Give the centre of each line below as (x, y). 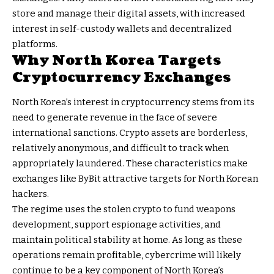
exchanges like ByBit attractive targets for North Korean (135, 178)
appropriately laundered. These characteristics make (130, 163)
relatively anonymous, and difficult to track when (120, 148)
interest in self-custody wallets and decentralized (122, 29)
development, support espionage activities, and (117, 224)
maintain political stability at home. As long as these (127, 239)
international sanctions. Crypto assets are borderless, (130, 132)
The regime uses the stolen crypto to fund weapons (124, 209)
